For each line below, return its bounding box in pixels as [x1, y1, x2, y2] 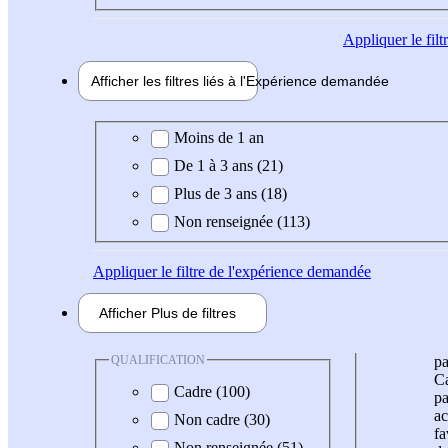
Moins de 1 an [174, 128, 264, 146]
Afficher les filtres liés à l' [91, 73, 246, 90]
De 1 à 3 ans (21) [174, 156, 283, 174]
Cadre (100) [174, 383, 250, 401]
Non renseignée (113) [174, 212, 310, 230]
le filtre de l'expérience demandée [157, 262, 371, 280]
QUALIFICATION [111, 352, 205, 367]
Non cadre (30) [174, 411, 270, 429]
